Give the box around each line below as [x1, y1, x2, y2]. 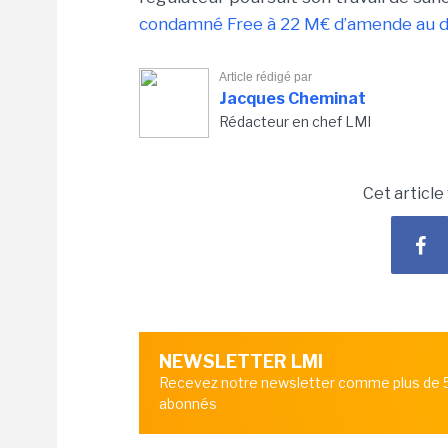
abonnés [159, 395, 217, 412]
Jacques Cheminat [219, 89, 366, 108]
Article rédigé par [219, 70, 312, 84]
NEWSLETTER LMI [159, 351, 323, 372]
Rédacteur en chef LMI [219, 113, 371, 130]
